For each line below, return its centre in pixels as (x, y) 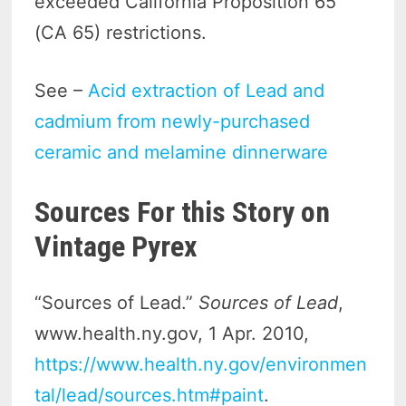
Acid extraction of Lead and (207, 90)
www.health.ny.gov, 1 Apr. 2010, (172, 334)
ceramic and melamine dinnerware (182, 152)
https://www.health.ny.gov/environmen (201, 365)
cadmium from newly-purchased (173, 121)
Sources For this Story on (183, 212)
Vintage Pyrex (116, 246)
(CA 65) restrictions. (121, 32)
